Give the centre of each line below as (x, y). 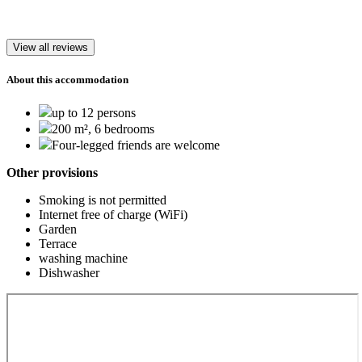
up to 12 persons (94, 113)
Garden (58, 229)
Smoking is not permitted (103, 200)
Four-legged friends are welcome (136, 145)
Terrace (58, 244)
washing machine (83, 259)
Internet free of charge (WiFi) (113, 215)
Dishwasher (69, 273)
